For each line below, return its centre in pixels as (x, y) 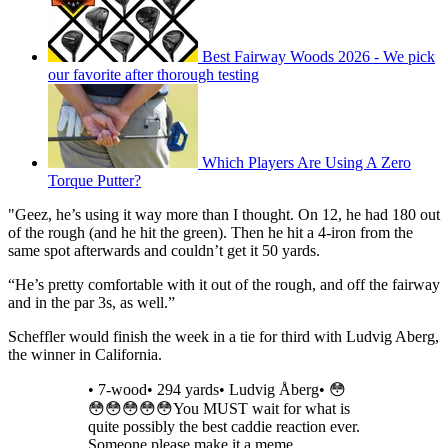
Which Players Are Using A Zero (306, 163)
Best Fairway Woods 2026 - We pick (318, 57)
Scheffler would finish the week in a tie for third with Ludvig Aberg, (223, 337)
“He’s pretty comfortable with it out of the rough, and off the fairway (224, 285)
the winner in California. (85, 355)
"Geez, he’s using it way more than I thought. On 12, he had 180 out (224, 215)
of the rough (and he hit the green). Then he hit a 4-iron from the (210, 233)
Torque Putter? (94, 181)
